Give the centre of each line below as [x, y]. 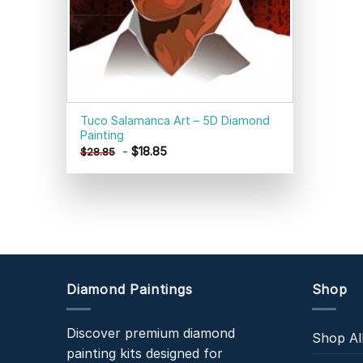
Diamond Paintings [130, 289]
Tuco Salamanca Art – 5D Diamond [175, 121]
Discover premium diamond [151, 333]
